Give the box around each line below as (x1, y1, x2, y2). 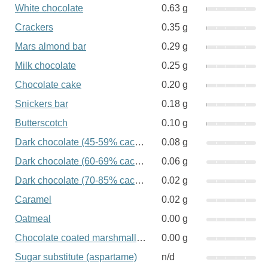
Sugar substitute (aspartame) (15, 252, 137, 262)
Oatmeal (15, 214, 51, 224)
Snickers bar (15, 99, 68, 109)
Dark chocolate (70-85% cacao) (135, 175, 144, 185)
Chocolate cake (15, 80, 81, 90)
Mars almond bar (15, 41, 86, 51)
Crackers (15, 22, 53, 32)
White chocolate (15, 3, 83, 13)
